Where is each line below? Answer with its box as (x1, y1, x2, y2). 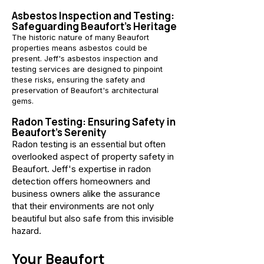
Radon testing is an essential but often (12, 138, 166, 150)
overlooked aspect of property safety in (12, 151, 174, 162)
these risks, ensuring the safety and (12, 75, 145, 84)
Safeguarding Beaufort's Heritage (12, 19, 177, 33)
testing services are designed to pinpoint (12, 64, 163, 74)
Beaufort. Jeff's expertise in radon (12, 163, 151, 174)
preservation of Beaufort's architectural (12, 85, 159, 95)
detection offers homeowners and (12, 176, 150, 187)
